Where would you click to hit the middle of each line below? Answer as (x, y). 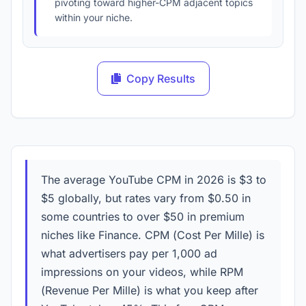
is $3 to (245, 180)
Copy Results (161, 79)
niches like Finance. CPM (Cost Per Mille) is (153, 235)
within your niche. (94, 17)
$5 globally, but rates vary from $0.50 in (146, 198)
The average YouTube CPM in (119, 180)
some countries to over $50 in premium (143, 217)
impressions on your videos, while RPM (142, 272)
